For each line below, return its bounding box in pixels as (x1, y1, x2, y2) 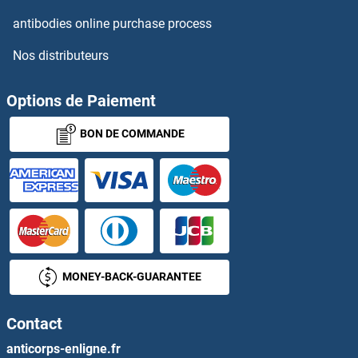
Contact (6, 313, 62, 333)
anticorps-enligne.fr (6, 340, 121, 356)
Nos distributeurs (13, 48, 109, 64)
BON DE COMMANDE (79, 127, 185, 141)
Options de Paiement (6, 91, 156, 111)
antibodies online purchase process (13, 16, 212, 32)
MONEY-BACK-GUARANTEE (62, 269, 202, 283)
